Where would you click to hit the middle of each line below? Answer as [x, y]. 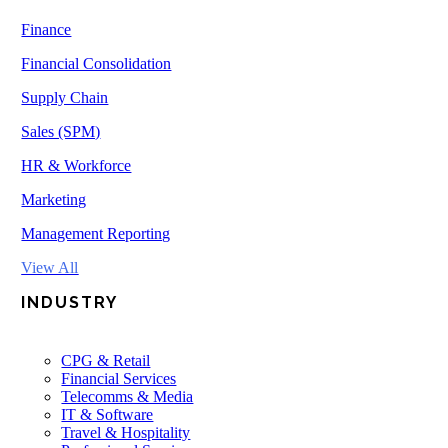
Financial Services [119, 378]
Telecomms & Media [127, 396]
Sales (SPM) [61, 131]
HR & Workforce [76, 165]
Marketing [54, 199]
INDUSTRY [69, 302]
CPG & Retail [106, 360]
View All [50, 267]
